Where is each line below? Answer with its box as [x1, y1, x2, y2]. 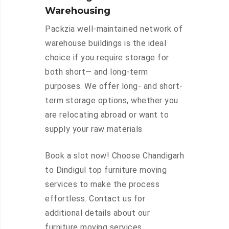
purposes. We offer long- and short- [45, 81, 183, 91]
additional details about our [45, 208, 150, 218]
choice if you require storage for [45, 53, 169, 63]
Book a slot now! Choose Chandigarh [45, 151, 184, 161]
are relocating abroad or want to [45, 110, 169, 120]
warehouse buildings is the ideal [45, 38, 166, 49]
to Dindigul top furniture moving [45, 165, 167, 175]
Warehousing [45, 5, 110, 17]
